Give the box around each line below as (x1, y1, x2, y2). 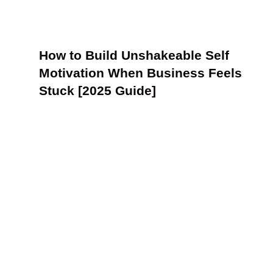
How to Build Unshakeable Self (39, 48, 229, 62)
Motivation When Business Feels (39, 65, 242, 80)
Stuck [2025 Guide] (39, 83, 156, 97)
